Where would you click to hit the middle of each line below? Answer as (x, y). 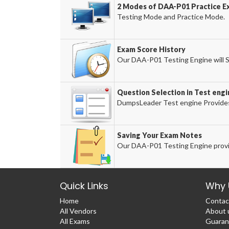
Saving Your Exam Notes (159, 135)
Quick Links (84, 186)
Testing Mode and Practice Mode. (171, 17)
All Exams (75, 221)
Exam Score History (151, 49)
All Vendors (78, 211)
